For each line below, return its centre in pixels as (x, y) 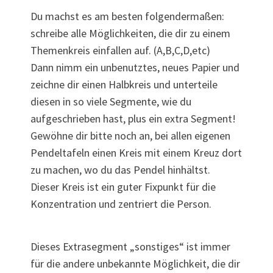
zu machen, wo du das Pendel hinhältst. (120, 170)
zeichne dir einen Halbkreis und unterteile (124, 85)
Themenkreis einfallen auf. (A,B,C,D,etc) (120, 51)
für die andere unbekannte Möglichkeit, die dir (135, 264)
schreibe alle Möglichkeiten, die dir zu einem (130, 34)
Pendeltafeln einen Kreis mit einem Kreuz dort (136, 153)
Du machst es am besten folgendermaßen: (127, 16)
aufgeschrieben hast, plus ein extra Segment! (133, 119)
